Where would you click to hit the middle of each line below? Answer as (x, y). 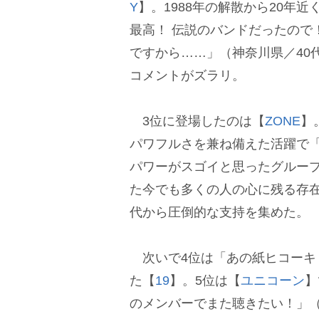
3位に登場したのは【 (197, 121)
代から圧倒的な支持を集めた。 (219, 212)
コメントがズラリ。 (187, 75)
